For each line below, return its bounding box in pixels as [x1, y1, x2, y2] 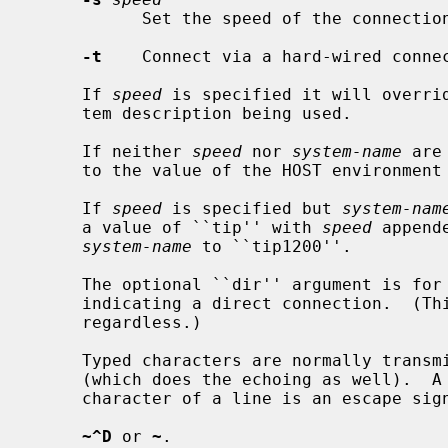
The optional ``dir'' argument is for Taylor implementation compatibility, [32, 274, 82, 294]
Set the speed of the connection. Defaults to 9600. [32, 8, 142, 28]
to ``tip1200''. [192, 236, 352, 256]
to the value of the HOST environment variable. [32, 160, 82, 180]
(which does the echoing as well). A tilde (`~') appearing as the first [32, 369, 82, 389]
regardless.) [32, 312, 82, 332]
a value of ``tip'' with [82, 217, 322, 237]
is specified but [162, 198, 342, 218]
